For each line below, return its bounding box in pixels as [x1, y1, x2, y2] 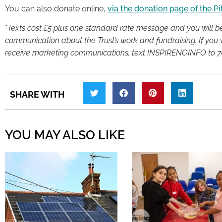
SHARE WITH [10, 89, 64, 100]
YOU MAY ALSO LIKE [5, 127, 125, 142]
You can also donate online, [5, 4, 108, 14]
